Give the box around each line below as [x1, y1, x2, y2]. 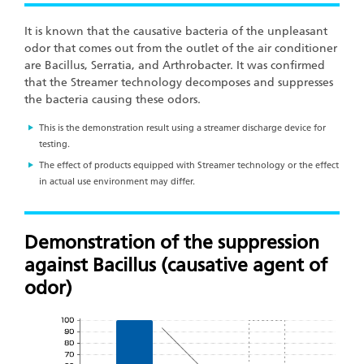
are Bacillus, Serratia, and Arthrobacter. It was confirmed [24, 58, 325, 72]
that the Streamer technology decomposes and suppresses [24, 75, 333, 89]
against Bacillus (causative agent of [24, 253, 327, 277]
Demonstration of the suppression [24, 231, 319, 254]
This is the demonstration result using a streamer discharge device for [39, 122, 326, 133]
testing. [39, 138, 70, 149]
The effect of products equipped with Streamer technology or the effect [39, 159, 339, 171]
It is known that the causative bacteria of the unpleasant [24, 24, 327, 38]
